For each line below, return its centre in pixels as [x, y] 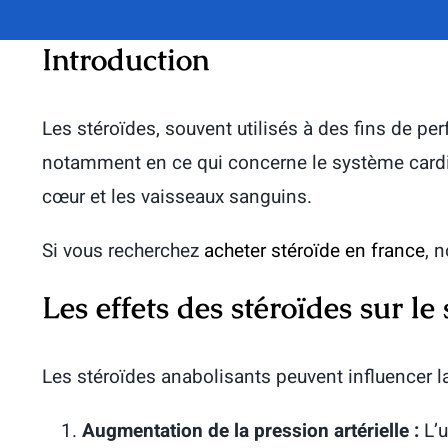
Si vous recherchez [123, 251]
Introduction [125, 59]
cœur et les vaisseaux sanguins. [177, 197]
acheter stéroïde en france [314, 251]
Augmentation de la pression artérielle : [250, 431]
